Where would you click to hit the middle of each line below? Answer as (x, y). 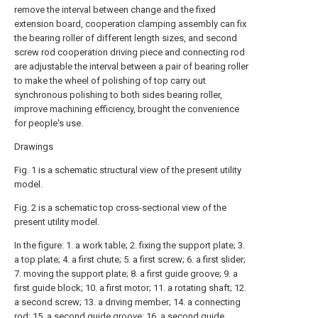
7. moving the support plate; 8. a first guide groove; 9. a (126, 274)
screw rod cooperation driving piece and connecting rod (130, 52)
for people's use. (49, 123)
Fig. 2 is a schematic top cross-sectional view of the (120, 208)
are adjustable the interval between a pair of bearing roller (131, 66)
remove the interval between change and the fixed (115, 10)
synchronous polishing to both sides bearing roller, (118, 95)
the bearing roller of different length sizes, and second (126, 38)
